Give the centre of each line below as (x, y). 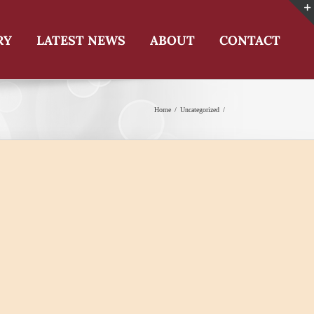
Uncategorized (200, 110)
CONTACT (250, 40)
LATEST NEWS (81, 40)
